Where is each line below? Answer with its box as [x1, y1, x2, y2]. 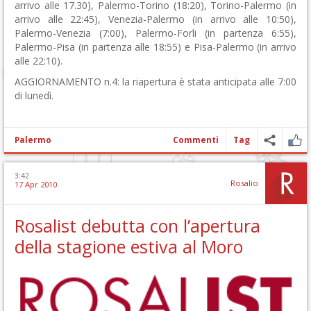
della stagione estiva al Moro [15, 235, 243, 259]
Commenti [173, 134, 219, 146]
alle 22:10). [15, 54, 62, 68]
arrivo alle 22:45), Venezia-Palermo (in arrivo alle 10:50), [15, 12, 296, 26]
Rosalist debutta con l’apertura [15, 214, 260, 238]
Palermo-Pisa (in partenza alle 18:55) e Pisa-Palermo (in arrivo [15, 40, 296, 54]
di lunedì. [15, 89, 53, 103]
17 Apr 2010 [15, 179, 57, 190]
